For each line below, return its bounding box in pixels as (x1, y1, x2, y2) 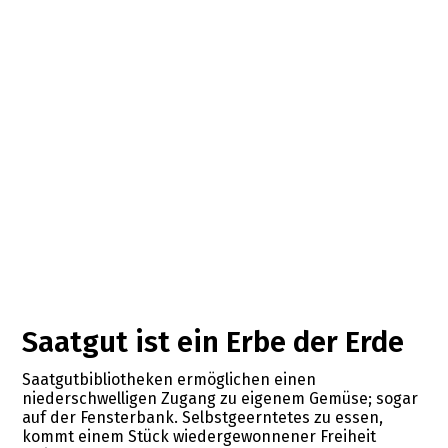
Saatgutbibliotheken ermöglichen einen (22, 369, 317, 389)
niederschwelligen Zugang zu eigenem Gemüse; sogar (22, 388, 419, 408)
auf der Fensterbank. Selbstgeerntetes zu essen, (22, 407, 384, 427)
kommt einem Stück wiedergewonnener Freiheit (22, 426, 377, 446)
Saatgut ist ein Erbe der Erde (22, 324, 405, 360)
